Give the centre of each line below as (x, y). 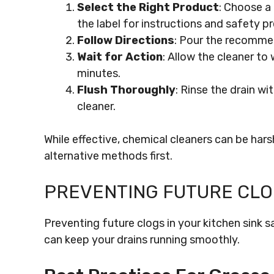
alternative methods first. (108, 156)
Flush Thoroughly (126, 90)
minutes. (99, 73)
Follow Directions (126, 40)
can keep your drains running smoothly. (142, 240)
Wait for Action (120, 57)
